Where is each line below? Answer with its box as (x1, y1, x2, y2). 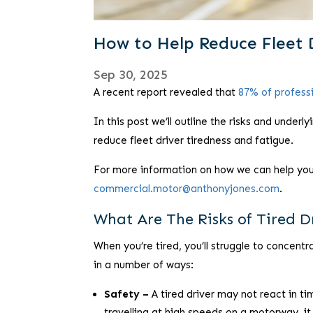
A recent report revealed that (94, 86, 239, 99)
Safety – (104, 288, 152, 301)
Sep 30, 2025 (94, 67, 168, 83)
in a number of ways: (94, 259, 194, 272)
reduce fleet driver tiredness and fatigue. (94, 134, 294, 147)
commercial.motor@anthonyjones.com (94, 182, 280, 196)
